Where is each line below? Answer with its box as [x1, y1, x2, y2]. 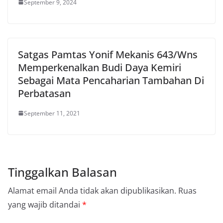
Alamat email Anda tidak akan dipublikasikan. [8, 185, 176, 196]
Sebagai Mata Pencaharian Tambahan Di [18, 73, 204, 87]
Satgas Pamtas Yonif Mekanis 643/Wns [18, 47, 198, 61]
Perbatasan [18, 86, 71, 100]
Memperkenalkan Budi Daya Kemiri [18, 60, 181, 74]
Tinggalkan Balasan [8, 163, 117, 180]
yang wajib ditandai [8, 199, 82, 210]
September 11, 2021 [24, 109, 80, 117]
